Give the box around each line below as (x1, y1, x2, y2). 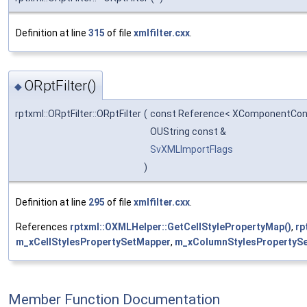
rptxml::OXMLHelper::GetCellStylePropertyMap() (70, 221, 291, 233)
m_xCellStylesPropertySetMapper (16, 236, 171, 248)
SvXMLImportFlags (150, 144, 233, 156)
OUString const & (150, 126, 228, 138)
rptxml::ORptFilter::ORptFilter (15, 108, 141, 120)
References (16, 221, 70, 233)
